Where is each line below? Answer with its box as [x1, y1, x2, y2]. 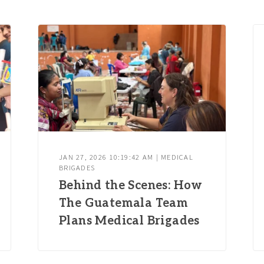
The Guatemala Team [59, 196, 189, 211]
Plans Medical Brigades [59, 214, 200, 229]
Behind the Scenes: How [59, 179, 203, 193]
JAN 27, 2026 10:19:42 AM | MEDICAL [59, 152, 193, 161]
